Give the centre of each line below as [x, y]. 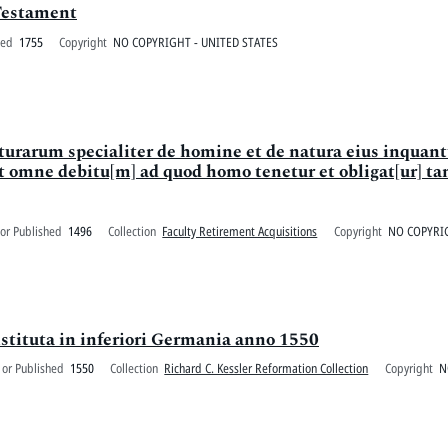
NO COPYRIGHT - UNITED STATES [196, 41]
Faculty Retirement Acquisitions [240, 231]
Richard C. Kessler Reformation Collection [266, 368]
